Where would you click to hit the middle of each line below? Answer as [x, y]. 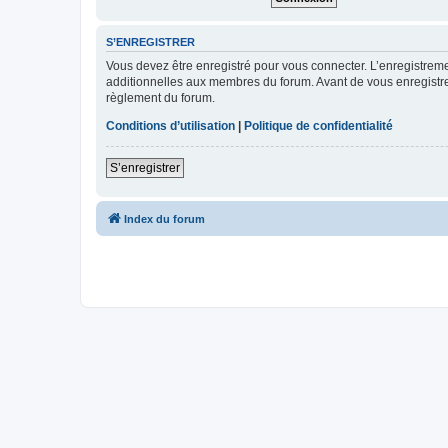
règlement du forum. [160, 97]
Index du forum [164, 218]
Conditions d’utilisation [170, 125]
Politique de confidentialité [318, 125]
